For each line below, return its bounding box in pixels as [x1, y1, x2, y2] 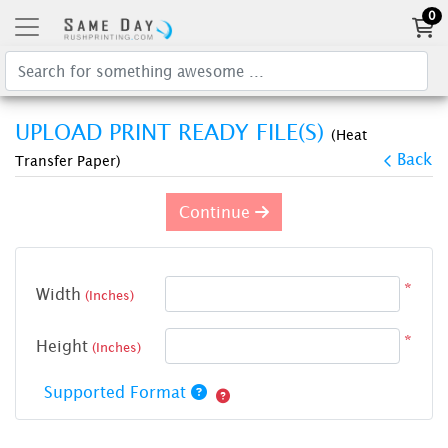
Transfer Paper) [15, 152, 121, 170]
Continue [179, 203, 255, 222]
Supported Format [44, 383, 191, 402]
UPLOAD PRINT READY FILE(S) [15, 116, 331, 151]
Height [36, 337, 88, 356]
